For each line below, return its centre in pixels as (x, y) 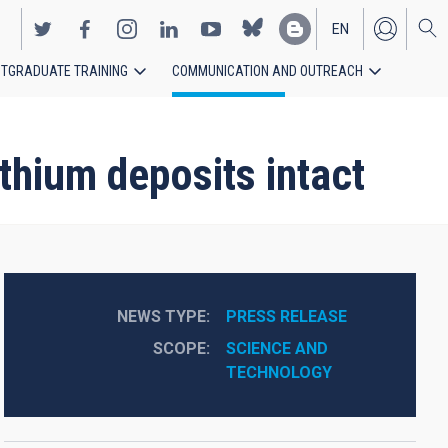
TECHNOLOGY (278, 372)
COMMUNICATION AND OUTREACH (267, 71)
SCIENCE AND (276, 348)
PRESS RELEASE (286, 316)
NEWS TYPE (161, 316)
